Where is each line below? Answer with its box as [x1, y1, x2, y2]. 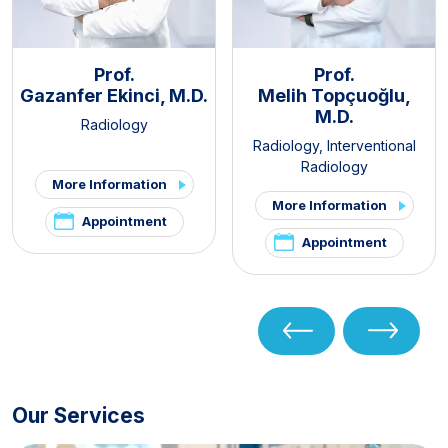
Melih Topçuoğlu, [257, 84, 411, 106]
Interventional [326, 136, 416, 154]
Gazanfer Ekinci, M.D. [20, 84, 208, 106]
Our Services [12, 403, 145, 429]
